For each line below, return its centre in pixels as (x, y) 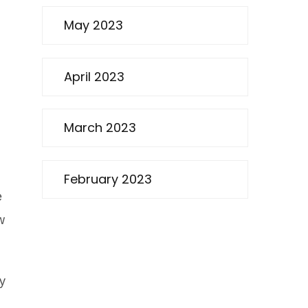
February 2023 (108, 179)
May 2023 (93, 25)
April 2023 (94, 76)
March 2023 (100, 128)
